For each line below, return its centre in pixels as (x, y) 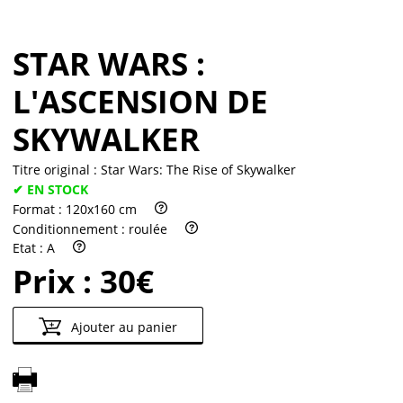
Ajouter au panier (122, 327)
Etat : (30, 248)
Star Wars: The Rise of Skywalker (198, 170)
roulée (148, 228)
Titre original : (57, 170)
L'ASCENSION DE (140, 102)
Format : (39, 209)
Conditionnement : (71, 228)
